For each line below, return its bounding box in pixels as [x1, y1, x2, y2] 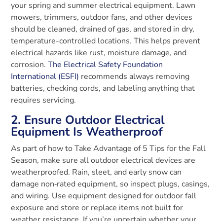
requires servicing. [11, 94, 76, 106]
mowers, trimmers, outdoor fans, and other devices [11, 11, 193, 23]
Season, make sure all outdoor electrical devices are [11, 154, 196, 166]
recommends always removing [79, 71, 190, 82]
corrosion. [11, 59, 48, 70]
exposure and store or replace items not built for [11, 202, 184, 213]
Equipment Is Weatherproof [11, 123, 163, 140]
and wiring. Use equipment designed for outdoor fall [11, 190, 197, 201]
